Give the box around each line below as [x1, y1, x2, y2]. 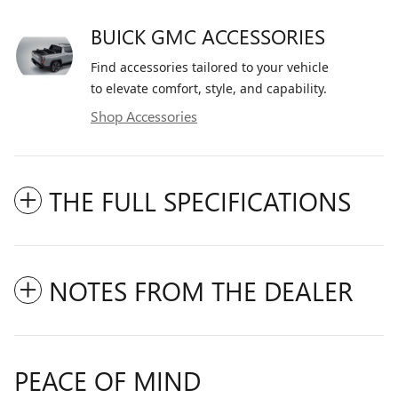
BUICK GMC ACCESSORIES [91, 22, 325, 51]
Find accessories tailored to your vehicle [91, 59, 329, 76]
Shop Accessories [91, 107, 197, 126]
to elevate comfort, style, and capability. [91, 80, 327, 98]
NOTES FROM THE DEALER [49, 273, 353, 309]
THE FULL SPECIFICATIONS [49, 183, 351, 219]
